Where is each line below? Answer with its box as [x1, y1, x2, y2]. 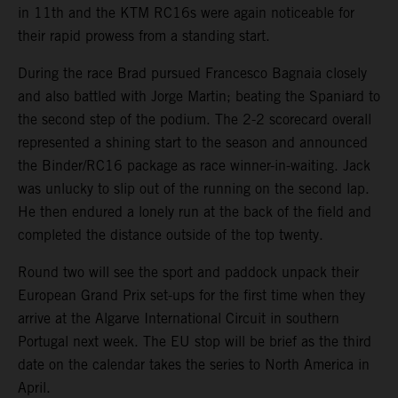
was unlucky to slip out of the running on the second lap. [18, 179, 370, 197]
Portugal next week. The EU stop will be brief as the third [18, 332, 371, 350]
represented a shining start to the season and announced [18, 133, 368, 151]
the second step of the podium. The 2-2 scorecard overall [18, 110, 371, 128]
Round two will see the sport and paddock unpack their [18, 263, 359, 281]
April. [18, 378, 51, 396]
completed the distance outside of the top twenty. [18, 226, 323, 243]
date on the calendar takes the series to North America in [18, 355, 370, 373]
